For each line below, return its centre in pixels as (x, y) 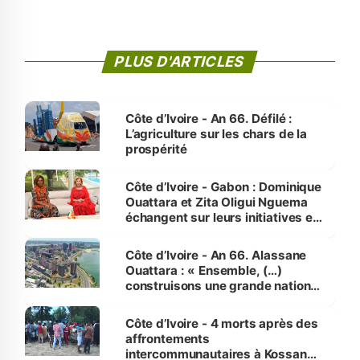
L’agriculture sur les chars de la (216, 133)
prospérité (156, 149)
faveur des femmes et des (202, 232)
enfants (147, 247)
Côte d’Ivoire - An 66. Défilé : (209, 118)
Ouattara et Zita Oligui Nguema (216, 202)
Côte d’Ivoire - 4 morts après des (221, 323)
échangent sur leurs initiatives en (222, 217)
